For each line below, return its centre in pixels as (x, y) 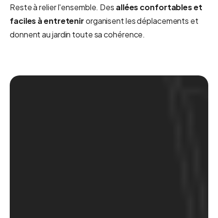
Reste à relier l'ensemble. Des (63, 7)
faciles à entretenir (47, 21)
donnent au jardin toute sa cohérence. (78, 34)
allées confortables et (159, 7)
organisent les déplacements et (141, 21)
